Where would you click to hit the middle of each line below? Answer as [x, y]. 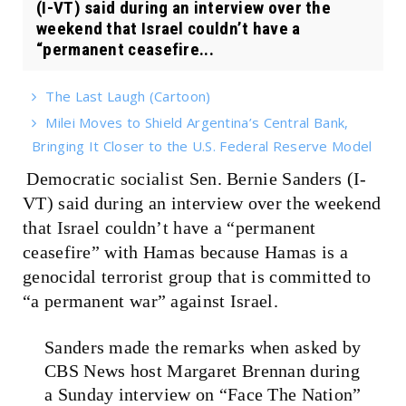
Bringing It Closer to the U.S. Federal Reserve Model [202, 145]
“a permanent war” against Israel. [150, 300]
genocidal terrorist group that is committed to [197, 276]
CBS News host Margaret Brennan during [203, 370]
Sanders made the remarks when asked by [203, 347]
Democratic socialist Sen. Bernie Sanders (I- [197, 178]
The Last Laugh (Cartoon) [128, 96]
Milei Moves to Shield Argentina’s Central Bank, [197, 122]
